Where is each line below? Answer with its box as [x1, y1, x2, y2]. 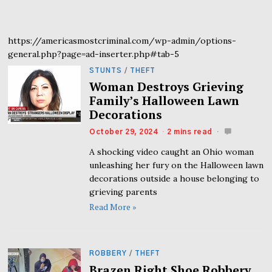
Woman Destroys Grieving [89, 79, 244, 95]
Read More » [89, 201, 137, 213]
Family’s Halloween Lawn [89, 93, 240, 109]
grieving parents [89, 186, 158, 198]
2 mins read [167, 128, 212, 136]
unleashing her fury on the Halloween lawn [89, 160, 264, 171]
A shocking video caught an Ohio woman [89, 146, 254, 158]
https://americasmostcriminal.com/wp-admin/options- [8, 35, 237, 46]
